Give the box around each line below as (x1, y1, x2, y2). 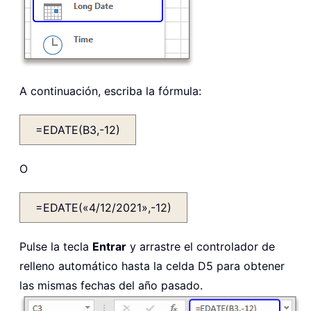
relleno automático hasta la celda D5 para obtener (19, 259, 285, 274)
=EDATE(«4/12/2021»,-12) (35, 201, 171, 215)
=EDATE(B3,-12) (35, 123, 120, 137)
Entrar (92, 239, 126, 254)
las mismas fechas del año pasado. (19, 278, 203, 293)
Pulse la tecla (19, 239, 92, 254)
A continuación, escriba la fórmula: (19, 84, 201, 99)
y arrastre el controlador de (126, 239, 275, 254)
